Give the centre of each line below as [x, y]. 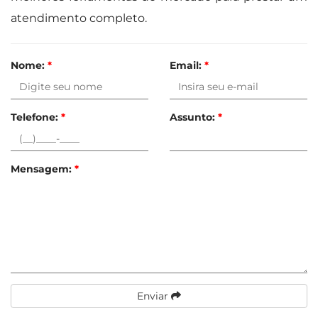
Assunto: [194, 117]
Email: [187, 65]
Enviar [154, 296]
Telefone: [36, 117]
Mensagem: [43, 169]
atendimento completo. [79, 18]
